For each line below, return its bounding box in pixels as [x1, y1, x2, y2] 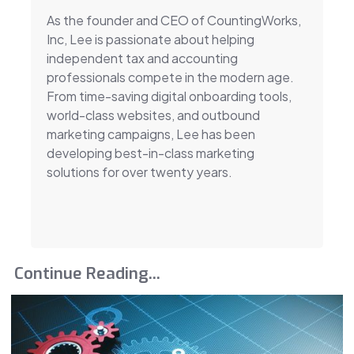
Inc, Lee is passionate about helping [46, 30, 254, 47]
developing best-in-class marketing [46, 144, 254, 161]
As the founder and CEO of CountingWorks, [46, 11, 301, 28]
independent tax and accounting [46, 49, 238, 66]
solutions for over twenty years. [46, 163, 232, 180]
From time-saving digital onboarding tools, [46, 87, 292, 104]
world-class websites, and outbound [46, 106, 260, 123]
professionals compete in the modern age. [46, 68, 294, 85]
